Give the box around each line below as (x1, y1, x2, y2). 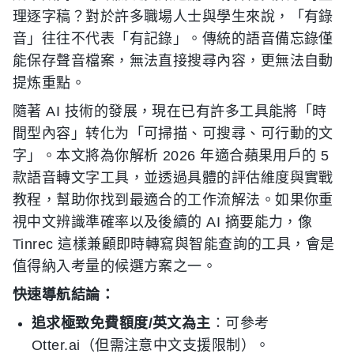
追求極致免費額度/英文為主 (32, 315, 211, 331)
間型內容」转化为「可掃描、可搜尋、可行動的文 (13, 126, 333, 141)
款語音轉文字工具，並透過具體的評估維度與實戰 (13, 170, 333, 186)
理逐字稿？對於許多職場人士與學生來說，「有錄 (13, 9, 333, 24)
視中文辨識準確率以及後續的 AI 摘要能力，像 (13, 214, 313, 230)
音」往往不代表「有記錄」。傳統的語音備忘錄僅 (13, 31, 333, 47)
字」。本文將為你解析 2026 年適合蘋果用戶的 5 (13, 148, 330, 164)
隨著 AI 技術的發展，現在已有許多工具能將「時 (13, 104, 327, 119)
